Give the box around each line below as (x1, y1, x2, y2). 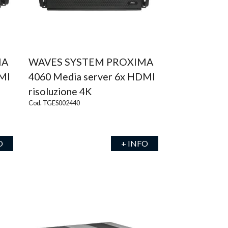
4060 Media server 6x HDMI (28, 71, 155, 82)
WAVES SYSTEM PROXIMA (28, 56, 153, 68)
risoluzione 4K (28, 85, 92, 97)
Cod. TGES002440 (28, 99, 80, 107)
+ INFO (121, 138, 148, 148)
